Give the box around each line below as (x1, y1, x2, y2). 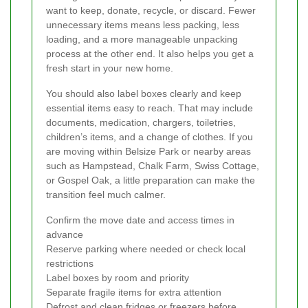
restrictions (46, 257, 93, 269)
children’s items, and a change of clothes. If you (46, 131, 253, 142)
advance (46, 228, 83, 240)
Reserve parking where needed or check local (46, 243, 245, 254)
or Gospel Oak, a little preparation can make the (46, 174, 255, 186)
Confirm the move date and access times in (46, 214, 234, 225)
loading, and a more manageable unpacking (46, 33, 238, 45)
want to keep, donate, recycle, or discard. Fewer (46, 4, 256, 16)
